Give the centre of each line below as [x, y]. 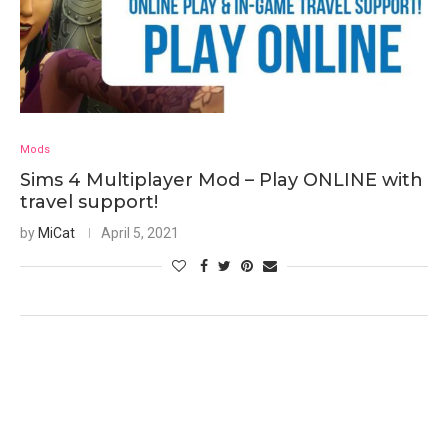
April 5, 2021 [140, 233]
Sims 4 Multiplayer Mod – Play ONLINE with [221, 180]
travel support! [89, 202]
